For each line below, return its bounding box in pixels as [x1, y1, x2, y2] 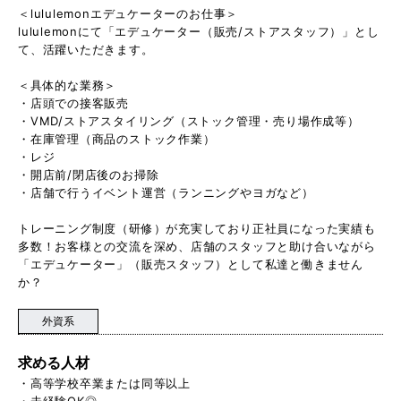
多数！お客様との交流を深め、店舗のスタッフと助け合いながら [18, 238, 376, 253]
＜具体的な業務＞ [18, 77, 117, 92]
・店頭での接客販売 [18, 95, 130, 110]
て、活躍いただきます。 [18, 41, 154, 56]
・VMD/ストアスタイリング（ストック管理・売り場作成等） [18, 113, 360, 128]
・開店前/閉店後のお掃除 [18, 166, 159, 182]
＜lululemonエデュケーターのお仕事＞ [18, 5, 239, 21]
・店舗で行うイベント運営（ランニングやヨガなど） [18, 184, 314, 200]
